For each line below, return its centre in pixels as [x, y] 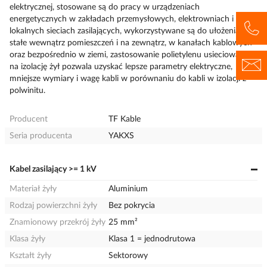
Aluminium [128, 189]
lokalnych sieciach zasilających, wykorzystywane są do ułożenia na [130, 31]
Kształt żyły [30, 256]
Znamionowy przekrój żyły [58, 222]
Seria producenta [41, 136]
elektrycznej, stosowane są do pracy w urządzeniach [105, 7]
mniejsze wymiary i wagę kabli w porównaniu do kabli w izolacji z [128, 79]
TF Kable [125, 119]
